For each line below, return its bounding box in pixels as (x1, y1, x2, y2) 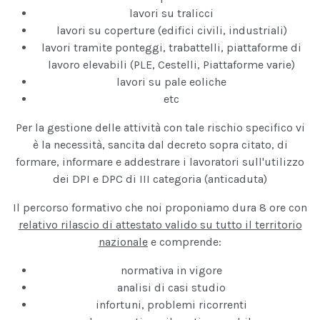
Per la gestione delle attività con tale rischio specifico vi (15, 121, 305, 135)
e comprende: (148, 235, 221, 249)
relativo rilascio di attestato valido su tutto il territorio (18, 218, 302, 232)
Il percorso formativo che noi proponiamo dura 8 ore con (13, 201, 307, 215)
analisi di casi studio (117, 281, 226, 295)
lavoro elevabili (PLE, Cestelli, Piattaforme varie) (48, 58, 295, 72)
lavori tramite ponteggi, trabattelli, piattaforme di (41, 41, 301, 55)
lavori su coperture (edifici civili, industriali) (56, 24, 287, 38)
